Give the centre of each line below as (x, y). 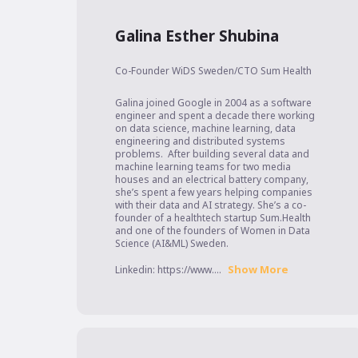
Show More (258, 270)
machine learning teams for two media (203, 167)
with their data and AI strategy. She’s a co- (210, 205)
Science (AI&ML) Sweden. (171, 244)
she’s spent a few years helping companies (213, 193)
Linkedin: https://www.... (168, 270)
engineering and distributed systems (200, 141)
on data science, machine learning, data (205, 129)
